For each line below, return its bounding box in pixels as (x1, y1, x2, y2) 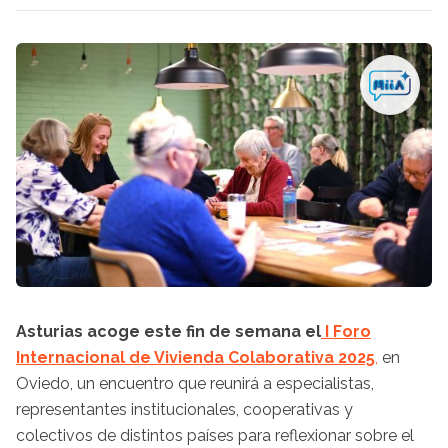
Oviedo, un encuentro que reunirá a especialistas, (16, 373, 374, 393)
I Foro (321, 321, 371, 341)
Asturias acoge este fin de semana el (16, 321, 321, 341)
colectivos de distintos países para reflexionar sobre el (16, 425, 414, 445)
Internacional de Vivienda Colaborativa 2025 (16, 347, 375, 367)
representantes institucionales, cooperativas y (16, 399, 353, 419)
